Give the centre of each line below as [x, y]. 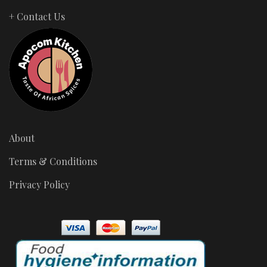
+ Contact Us [37, 16]
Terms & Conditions [53, 161]
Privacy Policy [39, 184]
